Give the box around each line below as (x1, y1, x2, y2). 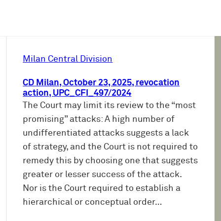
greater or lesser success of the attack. (23, 170, 182, 180)
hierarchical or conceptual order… (23, 198, 162, 207)
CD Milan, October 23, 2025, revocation (23, 78, 180, 88)
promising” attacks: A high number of (23, 115, 175, 124)
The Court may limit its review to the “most (23, 101, 196, 110)
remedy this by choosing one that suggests (23, 156, 198, 166)
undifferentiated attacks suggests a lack (23, 129, 189, 138)
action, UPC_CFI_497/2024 (23, 89, 132, 98)
